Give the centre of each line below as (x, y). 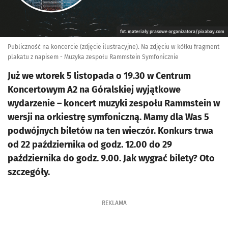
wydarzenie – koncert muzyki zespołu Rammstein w (114, 103)
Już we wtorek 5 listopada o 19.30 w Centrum (99, 76)
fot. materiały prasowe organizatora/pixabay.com (172, 32)
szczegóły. (29, 172)
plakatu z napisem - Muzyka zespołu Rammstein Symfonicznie (93, 57)
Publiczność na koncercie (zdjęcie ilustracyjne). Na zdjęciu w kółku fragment (113, 47)
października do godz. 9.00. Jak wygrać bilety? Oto (111, 158)
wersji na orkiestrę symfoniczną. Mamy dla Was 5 (108, 117)
